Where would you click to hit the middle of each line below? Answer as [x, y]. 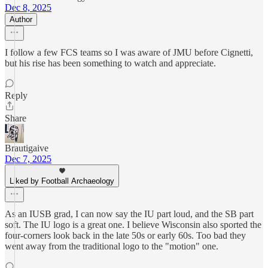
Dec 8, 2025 [28, 7]
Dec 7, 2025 [28, 159]
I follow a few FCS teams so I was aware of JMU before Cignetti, [129, 52]
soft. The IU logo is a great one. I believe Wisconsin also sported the [133, 225]
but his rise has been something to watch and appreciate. [110, 63]
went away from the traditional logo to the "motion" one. [112, 246]
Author [21, 19]
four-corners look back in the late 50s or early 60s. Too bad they [125, 235]
